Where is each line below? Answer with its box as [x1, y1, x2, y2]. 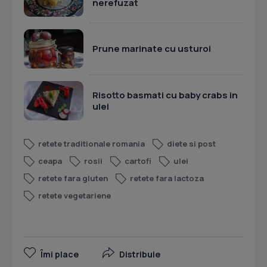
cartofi [125, 156, 151, 167]
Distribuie [119, 249, 160, 260]
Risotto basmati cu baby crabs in [92, 88, 238, 101]
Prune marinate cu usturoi [92, 42, 211, 55]
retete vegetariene [38, 190, 111, 201]
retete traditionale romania [38, 138, 145, 150]
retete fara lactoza [130, 173, 204, 184]
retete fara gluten [38, 173, 108, 184]
